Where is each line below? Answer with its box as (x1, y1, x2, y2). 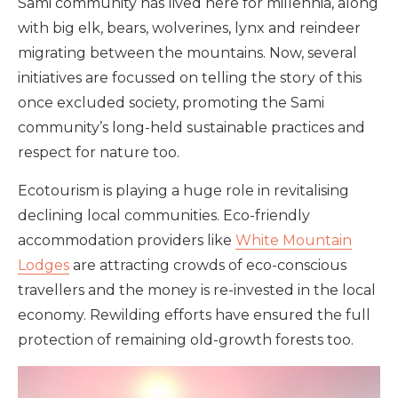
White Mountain (235, 231, 352, 249)
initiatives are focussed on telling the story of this (18, 68, 362, 86)
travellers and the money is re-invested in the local (18, 281, 376, 298)
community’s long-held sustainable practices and (18, 118, 365, 136)
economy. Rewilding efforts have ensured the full (18, 306, 370, 323)
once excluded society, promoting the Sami (18, 93, 324, 111)
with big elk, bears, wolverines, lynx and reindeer (18, 19, 361, 36)
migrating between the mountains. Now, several (18, 44, 357, 61)
